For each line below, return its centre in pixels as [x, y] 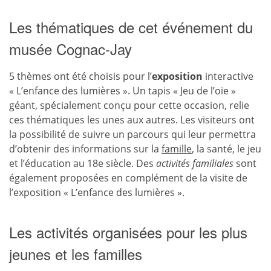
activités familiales [195, 163]
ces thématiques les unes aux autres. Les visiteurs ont [132, 120]
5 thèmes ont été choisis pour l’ [80, 76]
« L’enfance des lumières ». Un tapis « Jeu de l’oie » [122, 91]
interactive [228, 76]
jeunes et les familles [76, 254]
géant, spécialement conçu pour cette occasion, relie [129, 105]
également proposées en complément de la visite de [128, 178]
